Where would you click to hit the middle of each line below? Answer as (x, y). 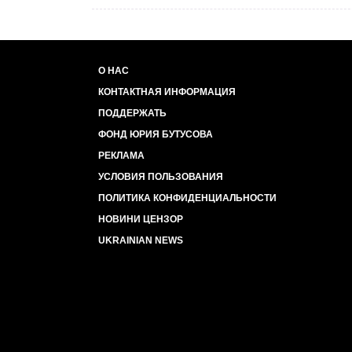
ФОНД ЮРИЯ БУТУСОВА (156, 134)
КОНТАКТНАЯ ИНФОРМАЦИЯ (167, 92)
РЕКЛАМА (121, 156)
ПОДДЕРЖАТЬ (132, 113)
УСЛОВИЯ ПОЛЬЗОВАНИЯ (161, 177)
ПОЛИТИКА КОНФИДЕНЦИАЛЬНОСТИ (187, 198)
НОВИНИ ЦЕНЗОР (141, 219)
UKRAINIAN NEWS (141, 240)
